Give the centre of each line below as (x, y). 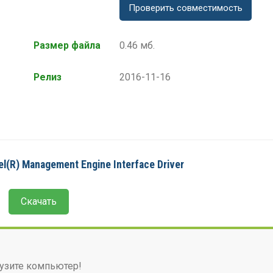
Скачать (39, 202)
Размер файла (67, 46)
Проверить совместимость (186, 8)
